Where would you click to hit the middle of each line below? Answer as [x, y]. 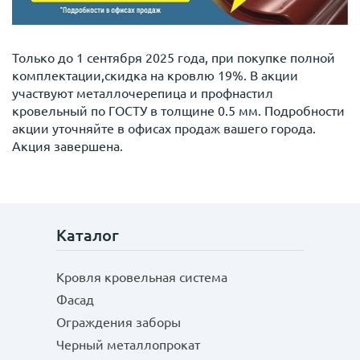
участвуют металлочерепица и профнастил [143, 93]
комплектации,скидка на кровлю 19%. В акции [155, 75]
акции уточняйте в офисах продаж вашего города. [164, 128]
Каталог [88, 235]
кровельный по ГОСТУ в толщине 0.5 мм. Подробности [178, 110]
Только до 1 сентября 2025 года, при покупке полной [174, 57]
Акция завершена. [67, 146]
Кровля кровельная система [142, 277]
